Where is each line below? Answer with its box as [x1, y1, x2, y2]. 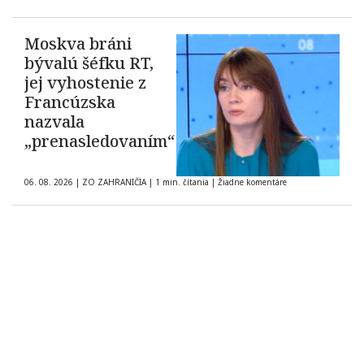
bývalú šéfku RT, [24, 52, 154, 75]
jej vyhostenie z [24, 71, 146, 94]
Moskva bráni [24, 32, 132, 55]
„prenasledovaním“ [24, 130, 175, 153]
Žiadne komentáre [218, 176, 287, 188]
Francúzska [24, 91, 115, 114]
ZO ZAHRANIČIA [82, 176, 146, 188]
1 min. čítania [153, 176, 211, 188]
